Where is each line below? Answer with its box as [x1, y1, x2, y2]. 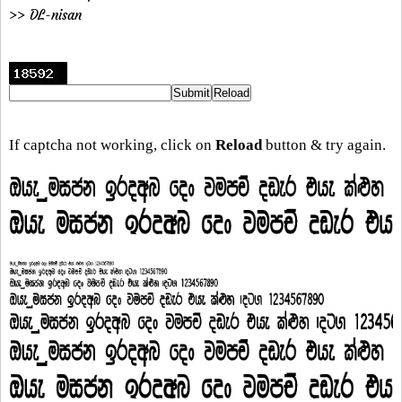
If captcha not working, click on [9, 135, 215, 153]
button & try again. [262, 135, 386, 153]
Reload [215, 135, 262, 153]
